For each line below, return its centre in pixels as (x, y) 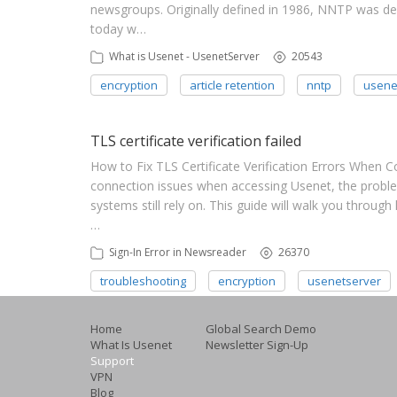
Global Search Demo (261, 329)
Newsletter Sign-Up (257, 345)
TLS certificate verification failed (196, 141)
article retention (232, 85)
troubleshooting (143, 280)
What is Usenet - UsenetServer (184, 56)
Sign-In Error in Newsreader (178, 252)
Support (112, 361)
